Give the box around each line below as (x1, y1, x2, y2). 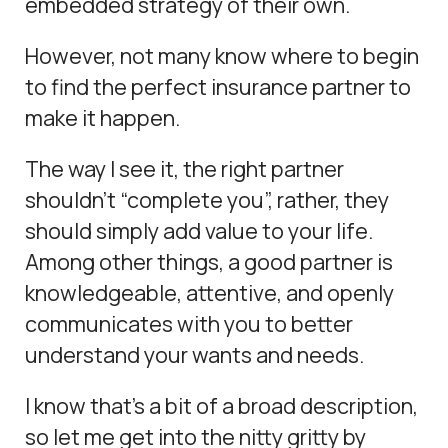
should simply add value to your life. (25, 216, 374, 246)
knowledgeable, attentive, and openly (25, 278, 395, 308)
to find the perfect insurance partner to (25, 72, 412, 102)
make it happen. (25, 103, 181, 133)
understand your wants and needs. (25, 340, 365, 370)
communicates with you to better (25, 309, 354, 339)
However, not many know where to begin (25, 41, 420, 71)
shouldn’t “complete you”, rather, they (25, 185, 390, 215)
